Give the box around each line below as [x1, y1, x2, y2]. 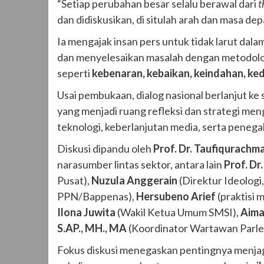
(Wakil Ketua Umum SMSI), [115, 205, 240, 219]
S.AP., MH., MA [57, 221, 127, 235]
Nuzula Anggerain [91, 173, 177, 187]
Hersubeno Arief [136, 189, 216, 203]
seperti [57, 66, 92, 80]
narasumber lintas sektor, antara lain [57, 157, 224, 171]
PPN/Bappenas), [57, 189, 136, 203]
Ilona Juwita [57, 205, 115, 219]
